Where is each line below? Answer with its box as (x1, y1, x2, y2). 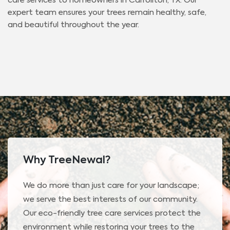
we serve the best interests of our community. (23, 196, 198, 204)
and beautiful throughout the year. (8, 21, 139, 29)
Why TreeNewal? (23, 156, 110, 166)
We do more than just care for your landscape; (23, 182, 199, 190)
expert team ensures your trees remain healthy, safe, (8, 9, 206, 17)
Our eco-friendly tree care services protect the (23, 209, 201, 218)
